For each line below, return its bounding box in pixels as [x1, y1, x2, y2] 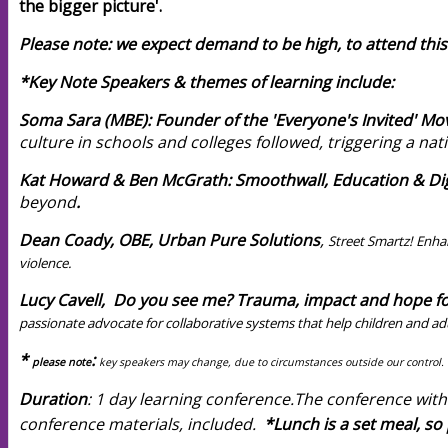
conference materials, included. [19, 413, 264, 435]
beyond [19, 191, 76, 213]
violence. [19, 254, 72, 272]
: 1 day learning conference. [87, 388, 294, 410]
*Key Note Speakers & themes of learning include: [19, 71, 394, 93]
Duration [19, 388, 87, 410]
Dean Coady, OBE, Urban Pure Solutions [19, 229, 320, 251]
